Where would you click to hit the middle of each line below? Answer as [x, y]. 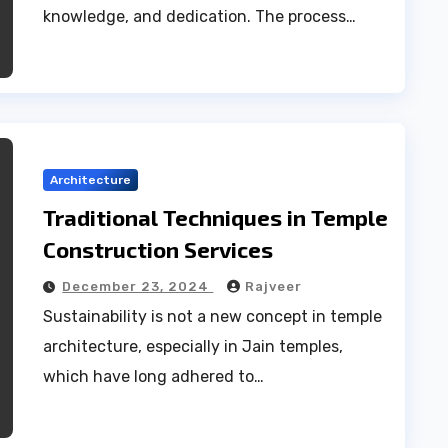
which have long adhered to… [154, 376]
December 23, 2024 [138, 286]
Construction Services [158, 248]
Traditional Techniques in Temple [216, 216]
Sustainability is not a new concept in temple [213, 316]
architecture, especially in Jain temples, [193, 346]
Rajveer [274, 286]
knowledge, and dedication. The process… [200, 16]
